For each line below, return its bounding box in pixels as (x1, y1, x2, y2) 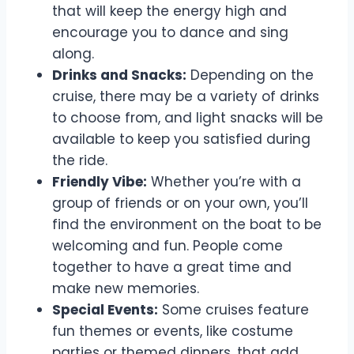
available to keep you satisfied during (52, 129, 311, 149)
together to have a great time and (52, 257, 292, 277)
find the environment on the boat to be (52, 214, 322, 234)
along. (52, 43, 94, 63)
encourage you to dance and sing (52, 22, 288, 42)
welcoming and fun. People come (52, 235, 283, 255)
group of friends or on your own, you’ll (52, 193, 308, 213)
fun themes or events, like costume (52, 321, 293, 341)
